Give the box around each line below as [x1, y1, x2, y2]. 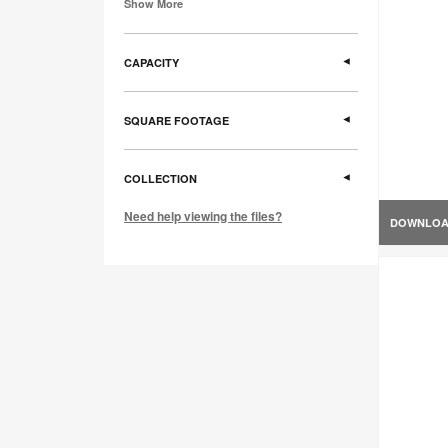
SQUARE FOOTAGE [124, 113, 229, 129]
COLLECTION [124, 171, 197, 187]
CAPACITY [124, 55, 179, 71]
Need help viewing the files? [124, 207, 282, 226]
